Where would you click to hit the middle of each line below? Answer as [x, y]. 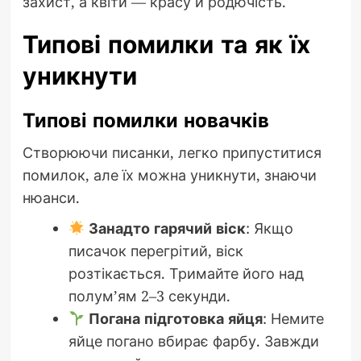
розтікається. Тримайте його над [186, 274]
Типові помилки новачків [145, 121]
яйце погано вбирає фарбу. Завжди [193, 341]
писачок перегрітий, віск [156, 251]
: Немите [293, 319]
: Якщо [270, 228]
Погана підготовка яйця [176, 319]
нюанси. [51, 198]
